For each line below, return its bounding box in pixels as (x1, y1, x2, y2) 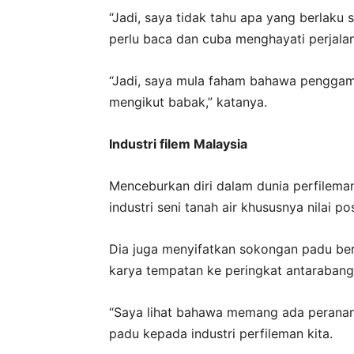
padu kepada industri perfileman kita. (109, 325, 333, 341)
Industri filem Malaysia (109, 135, 247, 152)
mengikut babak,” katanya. (109, 93, 267, 110)
